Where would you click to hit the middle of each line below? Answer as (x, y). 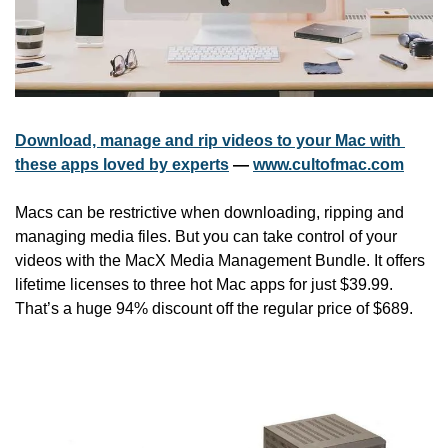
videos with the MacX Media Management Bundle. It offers (220, 260)
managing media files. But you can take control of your (206, 236)
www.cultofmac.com (328, 164)
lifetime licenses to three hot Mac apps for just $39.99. (204, 284)
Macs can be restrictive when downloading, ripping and (209, 212)
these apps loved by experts (122, 164)
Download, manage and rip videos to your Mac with (208, 140)
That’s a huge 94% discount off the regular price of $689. (214, 308)
